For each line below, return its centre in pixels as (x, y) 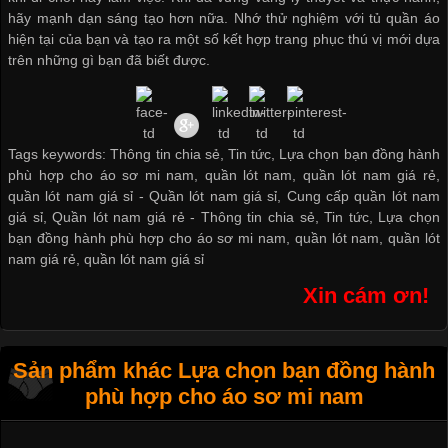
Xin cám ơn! (366, 296)
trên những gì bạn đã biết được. (109, 60)
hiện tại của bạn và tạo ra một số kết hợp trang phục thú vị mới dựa (224, 39)
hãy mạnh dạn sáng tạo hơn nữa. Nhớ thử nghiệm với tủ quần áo (224, 18)
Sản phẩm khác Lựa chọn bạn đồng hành (224, 370)
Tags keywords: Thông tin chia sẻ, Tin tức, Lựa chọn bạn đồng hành (224, 153)
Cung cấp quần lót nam (363, 195)
